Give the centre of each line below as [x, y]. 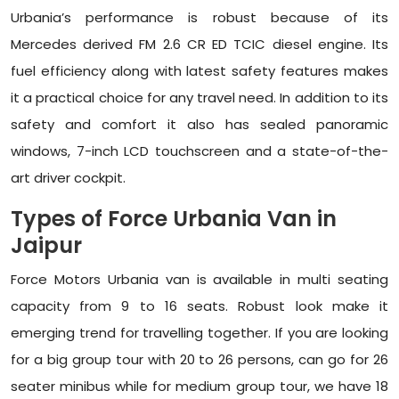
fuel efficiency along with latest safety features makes [199, 71]
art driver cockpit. [68, 178]
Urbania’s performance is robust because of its [199, 18]
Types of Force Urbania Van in [174, 219]
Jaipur [46, 246]
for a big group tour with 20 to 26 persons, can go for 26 [199, 360]
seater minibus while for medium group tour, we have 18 [199, 387]
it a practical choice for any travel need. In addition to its [199, 98]
